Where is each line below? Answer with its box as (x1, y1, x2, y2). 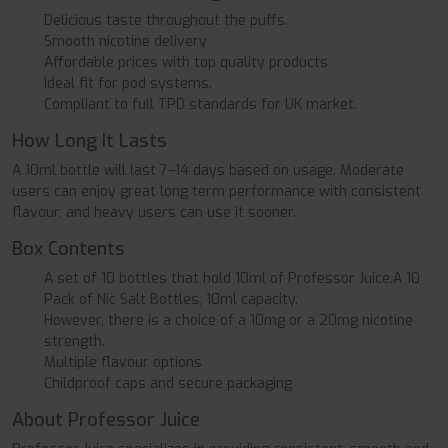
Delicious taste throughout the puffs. (44, 11, 288, 31)
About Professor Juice (12, 408, 200, 433)
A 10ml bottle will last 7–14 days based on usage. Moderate (12, 161, 404, 181)
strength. (44, 332, 105, 352)
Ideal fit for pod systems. (44, 74, 212, 94)
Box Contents (12, 237, 125, 262)
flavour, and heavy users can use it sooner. (12, 203, 296, 223)
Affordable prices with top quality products (44, 53, 328, 73)
